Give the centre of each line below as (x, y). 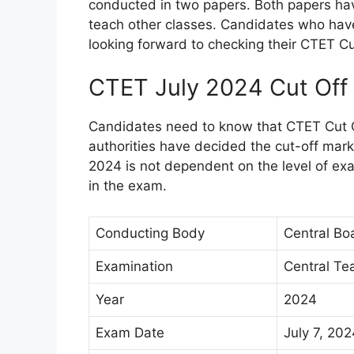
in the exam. (128, 186)
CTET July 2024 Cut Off (218, 88)
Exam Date (130, 332)
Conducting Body (150, 233)
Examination (134, 266)
